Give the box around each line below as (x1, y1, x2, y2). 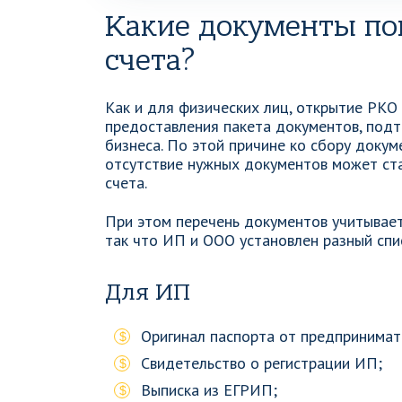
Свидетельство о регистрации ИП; (141, 353, 382, 373)
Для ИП (105, 279, 190, 306)
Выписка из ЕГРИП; (141, 380, 277, 400)
